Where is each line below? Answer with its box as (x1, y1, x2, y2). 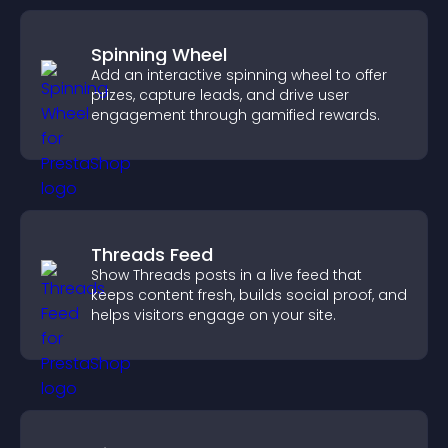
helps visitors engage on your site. (91, 305, 336, 325)
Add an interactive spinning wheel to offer (91, 65, 387, 85)
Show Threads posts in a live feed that (91, 265, 362, 285)
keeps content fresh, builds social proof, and (91, 285, 407, 305)
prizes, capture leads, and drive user (91, 85, 349, 105)
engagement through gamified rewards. (91, 105, 380, 125)
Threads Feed (91, 242, 213, 267)
